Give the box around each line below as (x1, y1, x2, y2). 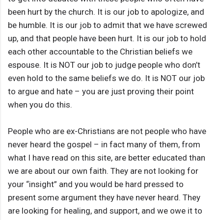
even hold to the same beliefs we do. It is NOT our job (8, 73, 205, 83)
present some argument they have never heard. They (8, 192, 200, 203)
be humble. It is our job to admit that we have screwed (8, 20, 207, 30)
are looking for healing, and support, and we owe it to (8, 206, 202, 216)
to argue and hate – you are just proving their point (8, 86, 194, 97)
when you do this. (8, 100, 72, 110)
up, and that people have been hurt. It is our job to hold (8, 33, 206, 44)
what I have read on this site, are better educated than (8, 153, 205, 163)
